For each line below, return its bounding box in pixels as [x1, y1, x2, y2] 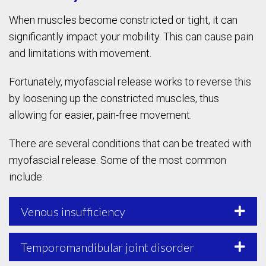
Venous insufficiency [21, 204, 125, 218]
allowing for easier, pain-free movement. [9, 108, 192, 121]
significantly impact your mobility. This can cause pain [9, 30, 254, 43]
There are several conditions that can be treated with [9, 137, 252, 150]
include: [9, 170, 44, 183]
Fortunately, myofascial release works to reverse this [9, 75, 251, 88]
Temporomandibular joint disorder [21, 239, 194, 254]
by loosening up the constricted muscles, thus [9, 91, 219, 104]
